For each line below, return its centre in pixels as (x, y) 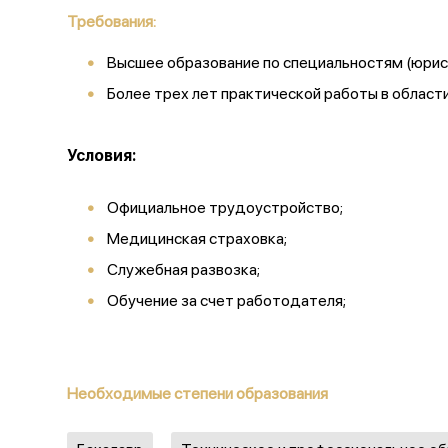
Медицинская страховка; (197, 238)
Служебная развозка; (183, 269)
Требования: (111, 21)
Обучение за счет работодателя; (226, 300)
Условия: (101, 155)
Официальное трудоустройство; (225, 207)
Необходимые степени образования (197, 393)
